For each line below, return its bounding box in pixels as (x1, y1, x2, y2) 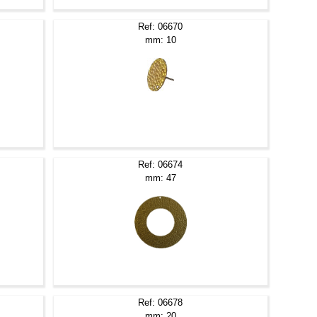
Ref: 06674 (138, 158, 183, 170)
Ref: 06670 (138, 21, 183, 32)
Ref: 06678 (138, 296, 183, 308)
